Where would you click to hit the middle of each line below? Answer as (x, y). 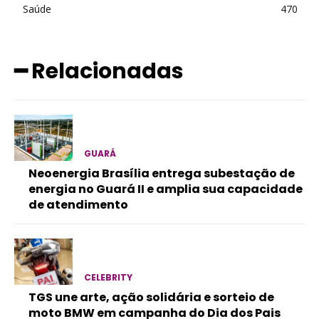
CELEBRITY (108, 278)
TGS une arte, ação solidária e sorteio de (151, 298)
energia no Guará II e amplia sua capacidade (166, 189)
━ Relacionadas (99, 71)
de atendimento (78, 204)
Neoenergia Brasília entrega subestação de (162, 173)
